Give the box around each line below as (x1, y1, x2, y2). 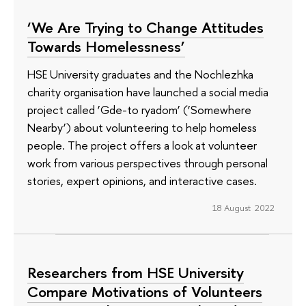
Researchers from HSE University (27, 262, 244, 283)
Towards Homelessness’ (27, 36, 185, 57)
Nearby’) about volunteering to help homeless (27, 119, 257, 135)
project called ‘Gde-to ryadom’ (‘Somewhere (27, 101, 251, 117)
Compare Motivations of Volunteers (27, 281, 262, 303)
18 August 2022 (212, 201, 275, 214)
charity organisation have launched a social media (27, 83, 268, 100)
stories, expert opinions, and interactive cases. (27, 172, 257, 189)
